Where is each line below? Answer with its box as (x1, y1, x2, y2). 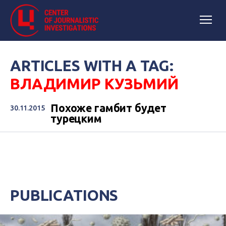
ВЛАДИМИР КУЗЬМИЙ (10, 75, 179, 92)
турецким (50, 112, 102, 125)
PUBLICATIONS (10, 187, 119, 204)
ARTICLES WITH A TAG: (10, 57, 174, 74)
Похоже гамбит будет (50, 102, 167, 114)
